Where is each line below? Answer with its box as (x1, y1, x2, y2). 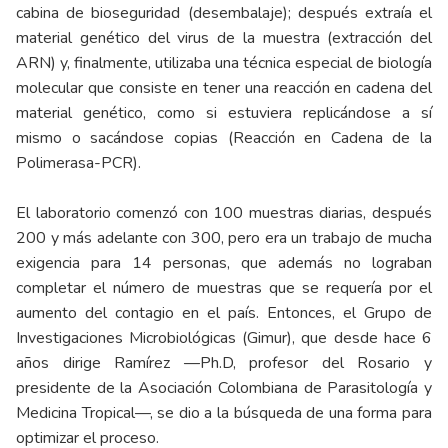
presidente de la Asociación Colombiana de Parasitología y (16, 377, 432, 400)
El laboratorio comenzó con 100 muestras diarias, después (16, 202, 432, 225)
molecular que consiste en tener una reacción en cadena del (16, 77, 432, 100)
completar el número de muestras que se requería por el (16, 277, 432, 300)
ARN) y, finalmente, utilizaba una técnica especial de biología (16, 52, 432, 75)
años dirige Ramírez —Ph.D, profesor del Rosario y (16, 352, 432, 375)
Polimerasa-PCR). (16, 152, 141, 175)
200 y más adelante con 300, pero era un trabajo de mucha (16, 227, 432, 250)
